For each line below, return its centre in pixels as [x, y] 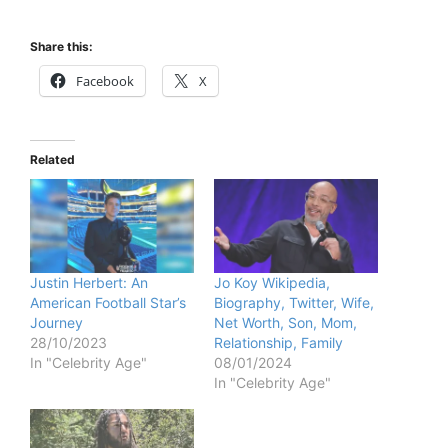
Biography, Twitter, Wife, [294, 303]
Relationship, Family [278, 343]
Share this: [61, 47]
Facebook [105, 81]
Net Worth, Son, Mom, [285, 323]
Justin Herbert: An [89, 283]
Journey [56, 323]
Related [52, 160]
